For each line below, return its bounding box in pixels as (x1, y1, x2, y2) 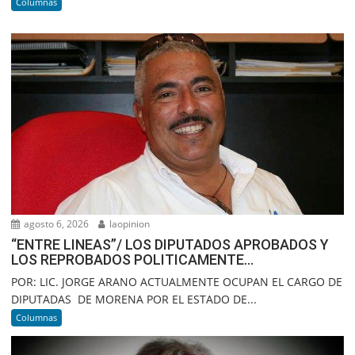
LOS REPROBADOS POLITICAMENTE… (11, 250, 254, 268)
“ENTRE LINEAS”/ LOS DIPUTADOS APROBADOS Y (11, 235, 330, 253)
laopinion (107, 216, 151, 231)
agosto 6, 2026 (21, 216, 90, 231)
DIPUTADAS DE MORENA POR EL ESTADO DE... (11, 291, 258, 307)
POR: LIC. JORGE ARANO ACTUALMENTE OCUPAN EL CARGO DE (11, 273, 343, 289)
